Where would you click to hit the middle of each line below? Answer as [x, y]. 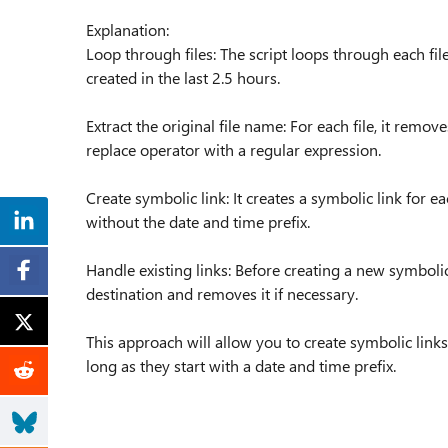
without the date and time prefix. [198, 221]
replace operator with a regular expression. [233, 149]
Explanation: [127, 29]
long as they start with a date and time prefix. [241, 365]
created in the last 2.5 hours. [183, 77]
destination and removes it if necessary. [222, 293]
